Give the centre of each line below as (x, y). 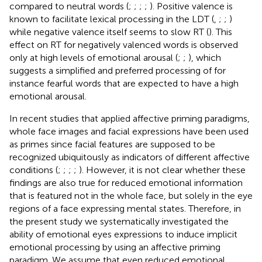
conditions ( (34, 170)
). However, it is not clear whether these (162, 170)
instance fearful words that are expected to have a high (124, 83)
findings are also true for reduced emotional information (126, 182)
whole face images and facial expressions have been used (129, 131)
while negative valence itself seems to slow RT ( (109, 32)
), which (205, 57)
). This (220, 32)
